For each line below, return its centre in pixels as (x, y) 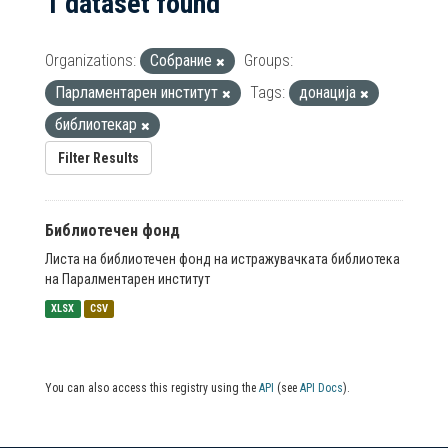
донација (329, 92)
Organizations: (90, 60)
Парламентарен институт (138, 92)
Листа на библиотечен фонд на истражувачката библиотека (222, 259)
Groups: (268, 60)
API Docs (321, 388)
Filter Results (98, 158)
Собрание (183, 60)
